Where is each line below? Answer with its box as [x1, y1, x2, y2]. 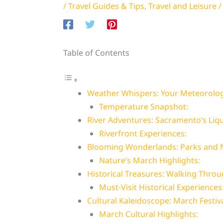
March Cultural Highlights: [99, 209, 198, 220]
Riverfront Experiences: [99, 128, 187, 139]
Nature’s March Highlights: [99, 155, 200, 166]
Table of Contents [63, 47, 129, 59]
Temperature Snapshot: [99, 101, 188, 112]
